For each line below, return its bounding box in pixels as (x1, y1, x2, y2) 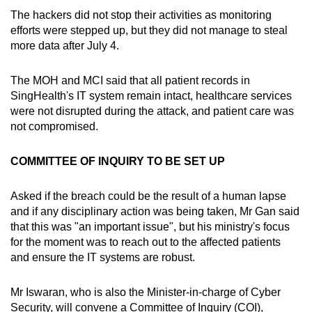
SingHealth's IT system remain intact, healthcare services (10, 89, 292, 102)
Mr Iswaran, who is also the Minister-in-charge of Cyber (10, 286, 281, 298)
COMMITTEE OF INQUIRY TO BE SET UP (10, 155, 225, 167)
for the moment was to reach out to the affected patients (10, 235, 281, 248)
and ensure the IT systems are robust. (10, 251, 195, 263)
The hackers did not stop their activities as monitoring (10, 8, 272, 21)
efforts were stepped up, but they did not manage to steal (10, 24, 288, 36)
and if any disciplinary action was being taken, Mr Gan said (10, 205, 299, 217)
